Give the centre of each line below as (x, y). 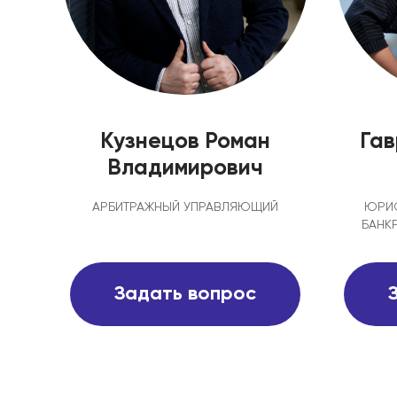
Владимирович (186, 169)
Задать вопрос (186, 294)
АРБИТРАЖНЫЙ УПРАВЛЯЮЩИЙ (186, 207)
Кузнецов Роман (186, 142)
